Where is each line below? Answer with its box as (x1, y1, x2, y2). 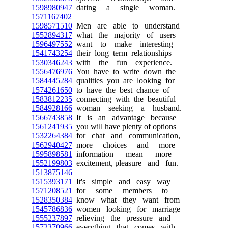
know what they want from (72, 195, 180, 204)
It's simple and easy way (72, 177, 170, 186)
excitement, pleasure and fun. (72, 159, 178, 167)
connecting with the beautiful (72, 95, 176, 103)
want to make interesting (72, 40, 173, 48)
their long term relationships (72, 49, 172, 58)
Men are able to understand (72, 21, 180, 30)
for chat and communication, (72, 131, 180, 140)
